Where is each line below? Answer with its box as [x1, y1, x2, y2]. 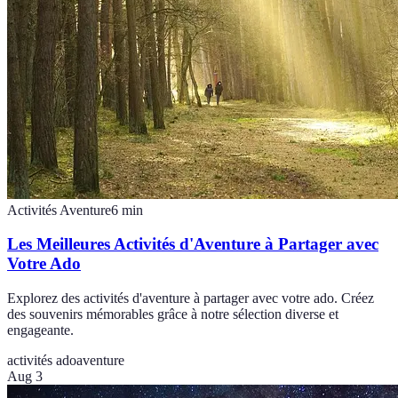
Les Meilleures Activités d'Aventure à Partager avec [7, 235, 378, 254]
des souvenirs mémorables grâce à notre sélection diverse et [7, 306, 338, 322]
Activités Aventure [7, 202, 111, 218]
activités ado [7, 353, 76, 369]
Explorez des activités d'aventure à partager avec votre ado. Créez [7, 291, 374, 306]
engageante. [7, 322, 74, 338]
